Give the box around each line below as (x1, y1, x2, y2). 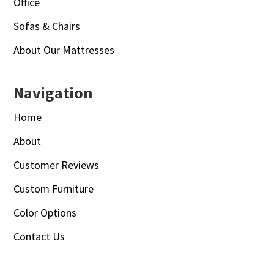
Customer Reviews (13, 157, 100, 172)
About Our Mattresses (13, 42, 115, 57)
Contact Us (13, 229, 65, 243)
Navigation (13, 82, 93, 103)
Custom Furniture (13, 181, 94, 196)
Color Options (13, 205, 77, 220)
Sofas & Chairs (13, 18, 81, 33)
